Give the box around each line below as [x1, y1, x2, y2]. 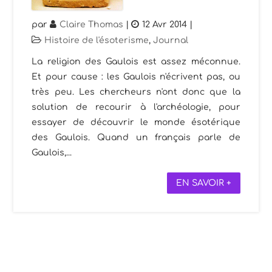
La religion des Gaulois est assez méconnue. [32, 57, 240, 67]
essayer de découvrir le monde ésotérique [32, 118, 240, 127]
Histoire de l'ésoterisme [44, 36, 149, 46]
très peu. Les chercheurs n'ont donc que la [32, 87, 240, 97]
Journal [153, 36, 189, 46]
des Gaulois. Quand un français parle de [32, 133, 240, 143]
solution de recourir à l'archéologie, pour [32, 103, 240, 112]
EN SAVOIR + [175, 178, 231, 188]
